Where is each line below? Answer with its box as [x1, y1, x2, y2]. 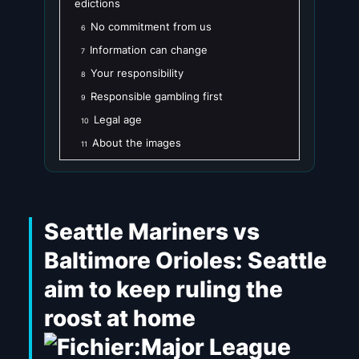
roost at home [43, 305, 196, 333]
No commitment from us [91, 20, 212, 34]
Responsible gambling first [91, 90, 223, 103]
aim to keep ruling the [43, 276, 283, 304]
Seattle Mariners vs [43, 218, 260, 246]
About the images [92, 136, 181, 150]
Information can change [90, 43, 208, 57]
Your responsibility [91, 67, 184, 80]
